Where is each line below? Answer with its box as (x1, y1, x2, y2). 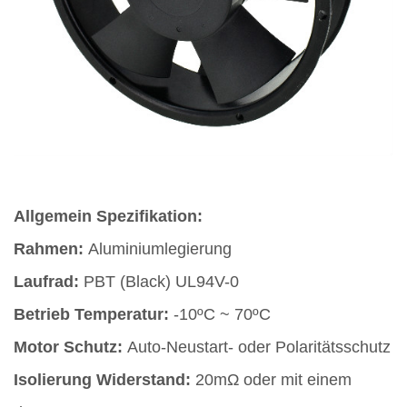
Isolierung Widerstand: (14, 370, 195, 389)
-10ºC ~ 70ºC (174, 304, 271, 323)
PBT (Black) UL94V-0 (84, 272, 239, 291)
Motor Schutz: (14, 337, 127, 356)
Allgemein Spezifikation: (14, 206, 203, 225)
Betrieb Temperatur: (14, 304, 174, 323)
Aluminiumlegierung (88, 239, 232, 258)
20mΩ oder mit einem (195, 370, 352, 389)
